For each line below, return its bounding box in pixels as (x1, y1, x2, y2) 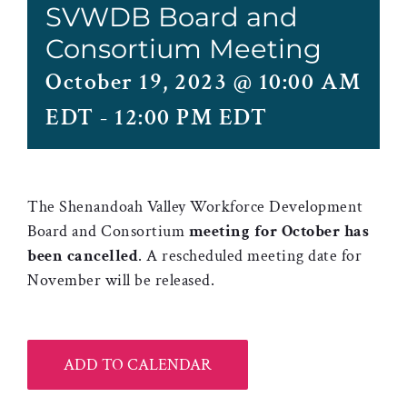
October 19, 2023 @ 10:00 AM (45, 66, 362, 97)
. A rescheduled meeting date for (138, 245, 362, 266)
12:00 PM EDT (114, 102, 267, 133)
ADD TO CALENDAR (64, 354, 212, 375)
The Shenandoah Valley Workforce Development (27, 196, 363, 217)
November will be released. (27, 270, 214, 291)
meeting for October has (188, 221, 369, 242)
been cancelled (27, 245, 138, 266)
